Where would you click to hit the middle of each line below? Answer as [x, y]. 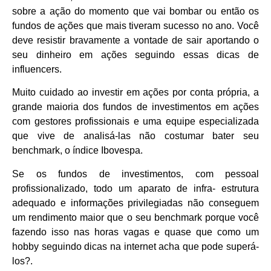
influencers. [37, 69]
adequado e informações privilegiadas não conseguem [135, 203]
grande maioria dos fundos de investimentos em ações [135, 107]
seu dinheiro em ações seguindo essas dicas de [135, 54]
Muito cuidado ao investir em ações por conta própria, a [135, 93]
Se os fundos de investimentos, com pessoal [135, 174]
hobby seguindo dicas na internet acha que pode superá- [135, 246]
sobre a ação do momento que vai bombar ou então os [135, 11]
